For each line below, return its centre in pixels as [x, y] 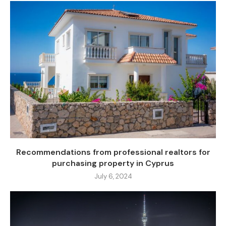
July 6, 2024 [113, 176]
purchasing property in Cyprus [113, 163]
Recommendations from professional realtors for [113, 152]
